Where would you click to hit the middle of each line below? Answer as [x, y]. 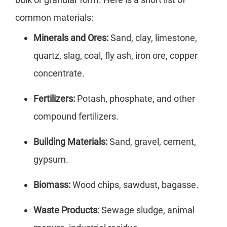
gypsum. [51, 160]
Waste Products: [66, 210]
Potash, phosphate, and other [135, 99]
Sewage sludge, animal [147, 210]
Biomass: [52, 185]
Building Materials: [70, 142]
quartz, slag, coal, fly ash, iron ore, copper [116, 56]
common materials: [54, 18]
